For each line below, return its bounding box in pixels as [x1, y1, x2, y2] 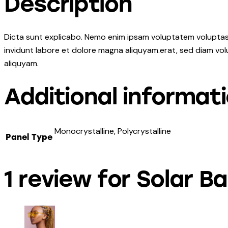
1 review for [4, 165, 136, 192]
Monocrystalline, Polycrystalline [54, 126, 171, 137]
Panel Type [6, 132, 52, 142]
